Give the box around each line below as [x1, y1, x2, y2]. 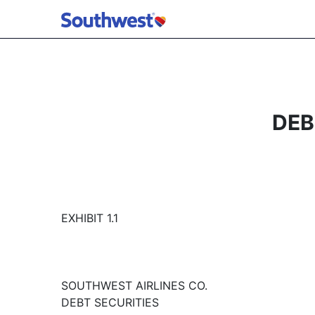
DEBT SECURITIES [61, 295, 159, 309]
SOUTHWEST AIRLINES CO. [61, 278, 207, 292]
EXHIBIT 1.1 [61, 211, 118, 225]
